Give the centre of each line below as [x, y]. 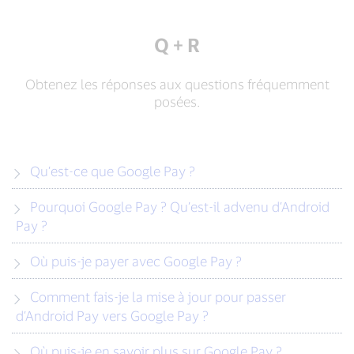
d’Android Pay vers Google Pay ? [112, 315]
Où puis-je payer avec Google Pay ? [136, 261]
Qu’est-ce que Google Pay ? [113, 171]
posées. [177, 101]
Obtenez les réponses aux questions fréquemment [177, 84]
